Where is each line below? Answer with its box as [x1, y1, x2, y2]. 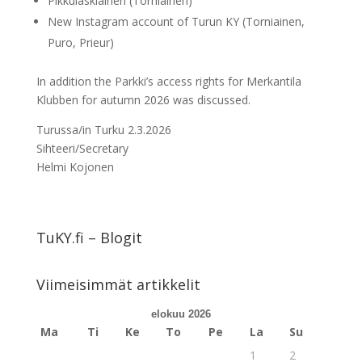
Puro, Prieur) [47, 35, 114, 50]
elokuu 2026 [150, 308, 211, 320]
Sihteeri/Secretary [36, 141, 128, 156]
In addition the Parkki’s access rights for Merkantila [36, 74, 301, 89]
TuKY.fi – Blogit [36, 228, 142, 247]
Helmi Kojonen [36, 159, 114, 175]
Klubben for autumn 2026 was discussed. [36, 92, 250, 107]
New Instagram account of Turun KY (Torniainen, [47, 14, 305, 29]
